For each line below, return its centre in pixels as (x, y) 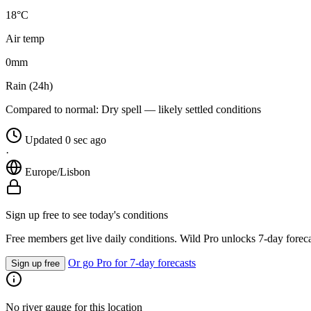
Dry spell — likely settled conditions (180, 110)
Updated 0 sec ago (66, 140)
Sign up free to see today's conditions (87, 215)
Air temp (25, 39)
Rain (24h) (29, 86)
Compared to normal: (52, 110)
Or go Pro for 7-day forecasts (132, 263)
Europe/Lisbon (58, 172)
